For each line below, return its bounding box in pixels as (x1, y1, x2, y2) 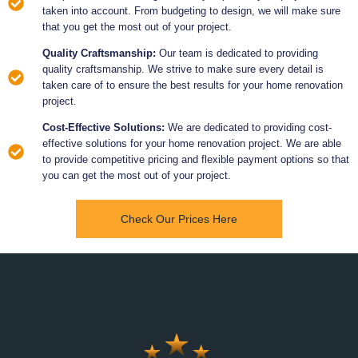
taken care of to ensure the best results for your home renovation (42, 78, 343, 91)
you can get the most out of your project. (42, 169, 231, 181)
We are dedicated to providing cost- (168, 121, 332, 133)
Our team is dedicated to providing (156, 46, 318, 59)
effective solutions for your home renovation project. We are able (42, 137, 341, 149)
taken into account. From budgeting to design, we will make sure (42, 4, 340, 17)
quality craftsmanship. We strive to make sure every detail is (42, 62, 324, 75)
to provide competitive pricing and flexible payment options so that (42, 153, 349, 165)
